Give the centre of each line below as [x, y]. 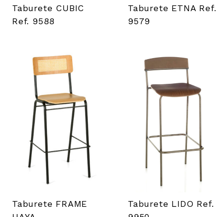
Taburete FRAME [50, 203]
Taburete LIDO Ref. [171, 203]
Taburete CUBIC [48, 8]
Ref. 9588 [34, 21]
